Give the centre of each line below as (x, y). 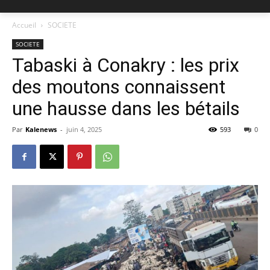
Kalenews (41, 129)
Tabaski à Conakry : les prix (126, 65)
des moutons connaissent (119, 87)
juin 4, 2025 (84, 129)
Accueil (24, 25)
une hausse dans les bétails (126, 108)
